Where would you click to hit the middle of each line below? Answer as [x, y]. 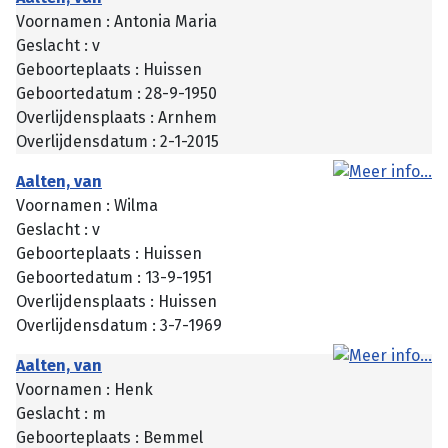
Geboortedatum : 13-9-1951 [114, 277]
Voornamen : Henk [84, 389]
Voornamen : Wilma [87, 205]
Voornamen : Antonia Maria [116, 21]
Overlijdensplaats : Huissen [116, 301]
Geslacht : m [61, 413]
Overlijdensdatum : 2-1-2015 [117, 141]
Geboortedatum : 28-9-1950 [116, 93]
